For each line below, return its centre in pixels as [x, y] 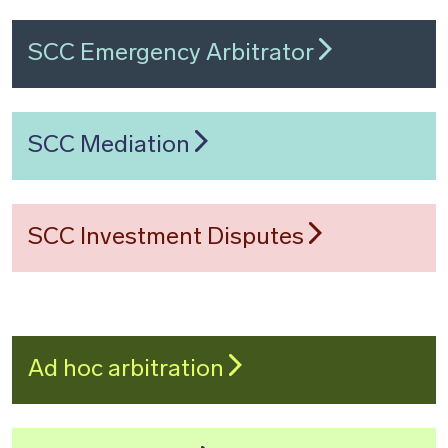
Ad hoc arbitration [128, 370]
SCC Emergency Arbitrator [173, 54]
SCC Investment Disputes [168, 238]
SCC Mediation [111, 146]
